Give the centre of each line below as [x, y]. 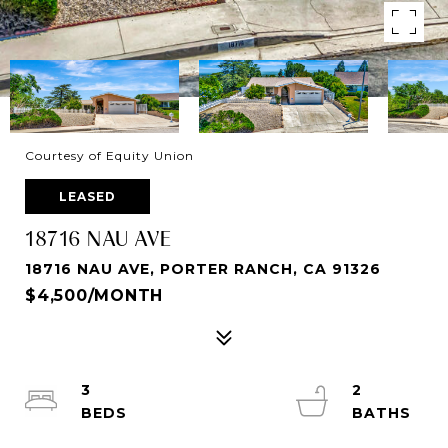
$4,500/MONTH [94, 295]
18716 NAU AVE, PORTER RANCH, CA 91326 [203, 269]
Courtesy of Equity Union [109, 155]
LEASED [87, 196]
